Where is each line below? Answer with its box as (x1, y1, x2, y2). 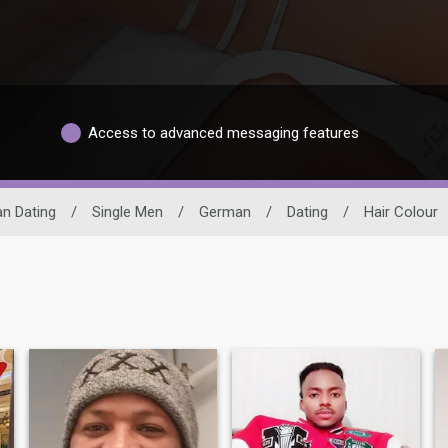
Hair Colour (364, 203, 438, 222)
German (199, 203, 251, 222)
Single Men (92, 203, 163, 222)
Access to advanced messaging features (88, 123, 359, 142)
